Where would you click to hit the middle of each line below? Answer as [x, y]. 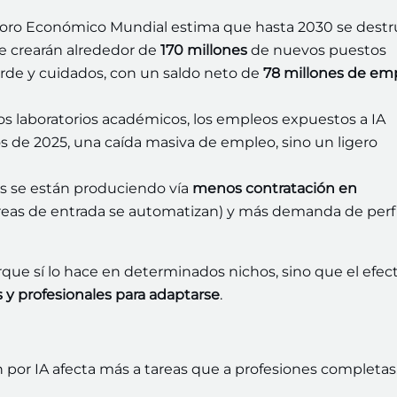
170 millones [204, 51]
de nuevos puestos [317, 51]
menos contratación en [275, 189]
